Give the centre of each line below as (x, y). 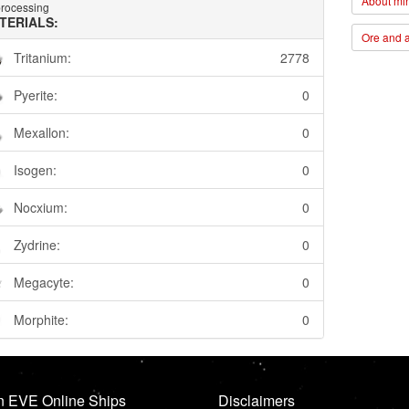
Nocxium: (40, 208)
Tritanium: (42, 58)
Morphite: (41, 320)
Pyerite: (35, 95)
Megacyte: (43, 283)
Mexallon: (41, 133)
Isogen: (35, 170)
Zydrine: (37, 245)
